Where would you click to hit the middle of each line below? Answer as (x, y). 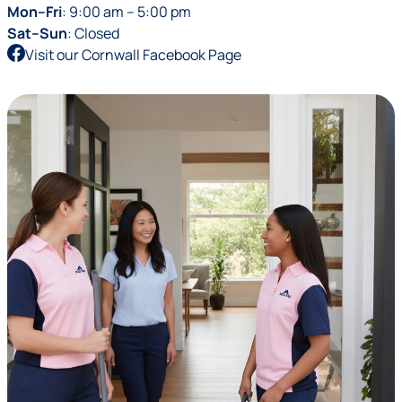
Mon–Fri (35, 12)
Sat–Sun (37, 33)
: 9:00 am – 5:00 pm (127, 12)
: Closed (93, 33)
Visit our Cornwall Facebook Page (133, 55)
